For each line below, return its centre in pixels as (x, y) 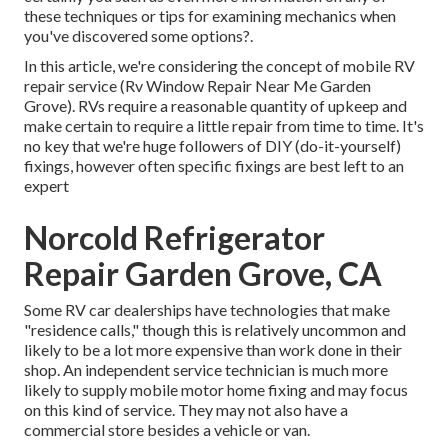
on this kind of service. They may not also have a (186, 410)
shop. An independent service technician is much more (206, 370)
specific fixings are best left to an (291, 166)
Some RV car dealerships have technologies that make (207, 310)
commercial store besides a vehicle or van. (167, 430)
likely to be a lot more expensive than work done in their (213, 350)
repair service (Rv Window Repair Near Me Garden (197, 86)
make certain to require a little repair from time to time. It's (224, 126)
